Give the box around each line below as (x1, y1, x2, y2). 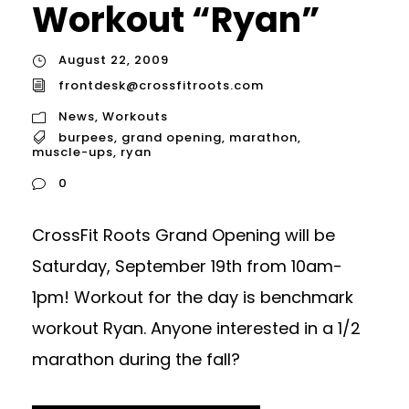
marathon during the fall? (32, 348, 240, 372)
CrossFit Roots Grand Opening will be (32, 224, 335, 247)
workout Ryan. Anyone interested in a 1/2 (32, 317, 361, 341)
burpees (58, 128, 114, 146)
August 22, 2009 (58, 51, 169, 69)
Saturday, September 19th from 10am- (32, 255, 342, 278)
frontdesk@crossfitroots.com (58, 76, 264, 94)
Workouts (102, 107, 168, 125)
